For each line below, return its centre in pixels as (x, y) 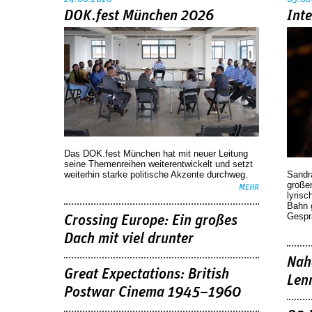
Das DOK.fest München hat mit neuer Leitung (156, 154)
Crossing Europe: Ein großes (151, 221)
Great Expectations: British (147, 274)
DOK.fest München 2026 (139, 16)
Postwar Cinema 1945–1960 (153, 292)
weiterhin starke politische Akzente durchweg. (156, 174)
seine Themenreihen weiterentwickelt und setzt (158, 164)
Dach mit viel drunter (129, 239)
